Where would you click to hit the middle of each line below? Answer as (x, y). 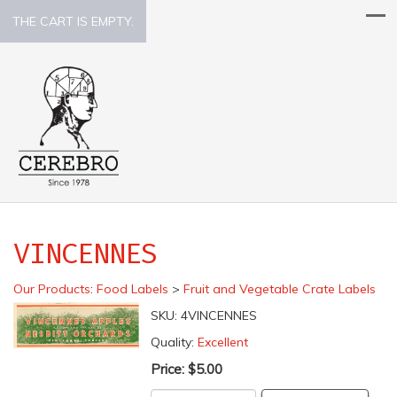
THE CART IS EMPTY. (73, 21)
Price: (169, 369)
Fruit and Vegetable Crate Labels (280, 288)
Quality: (174, 342)
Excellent (222, 342)
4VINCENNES (218, 315)
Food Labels (132, 288)
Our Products (52, 288)
